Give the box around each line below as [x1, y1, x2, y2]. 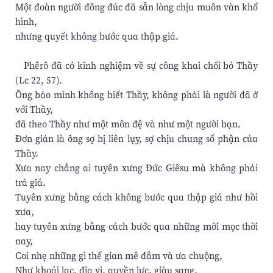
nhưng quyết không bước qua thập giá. [15, 29, 179, 43]
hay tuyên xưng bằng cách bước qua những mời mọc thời [15, 219, 258, 233]
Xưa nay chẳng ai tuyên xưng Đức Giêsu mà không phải [15, 161, 258, 174]
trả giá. [15, 175, 46, 189]
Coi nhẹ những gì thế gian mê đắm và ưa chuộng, [15, 249, 222, 262]
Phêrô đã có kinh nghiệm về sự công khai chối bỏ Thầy [15, 58, 258, 72]
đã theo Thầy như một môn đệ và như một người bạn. [15, 117, 241, 130]
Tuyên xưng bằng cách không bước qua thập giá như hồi [15, 190, 258, 204]
